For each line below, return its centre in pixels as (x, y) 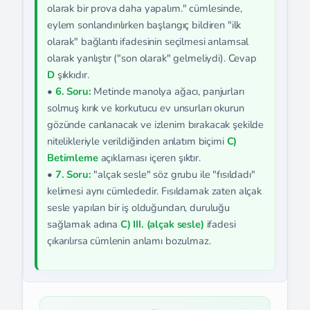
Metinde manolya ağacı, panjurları (167, 91)
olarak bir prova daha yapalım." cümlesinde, (145, 8)
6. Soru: (73, 91)
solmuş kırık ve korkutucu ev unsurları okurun (146, 108)
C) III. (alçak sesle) (162, 224)
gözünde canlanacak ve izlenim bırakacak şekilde (156, 125)
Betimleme (73, 158)
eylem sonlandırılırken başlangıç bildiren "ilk (144, 25)
